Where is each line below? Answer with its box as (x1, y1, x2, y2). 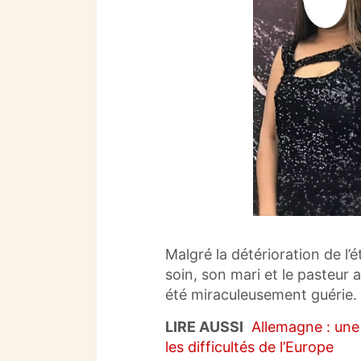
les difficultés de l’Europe (165, 338, 334, 355)
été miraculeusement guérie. (165, 285, 357, 303)
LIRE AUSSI (165, 317, 243, 335)
